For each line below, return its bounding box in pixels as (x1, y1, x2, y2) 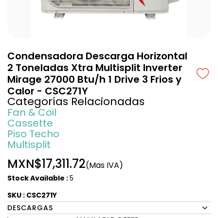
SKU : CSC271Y (7, 190, 57, 200)
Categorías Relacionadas (7, 94, 145, 109)
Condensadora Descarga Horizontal (7, 49, 187, 63)
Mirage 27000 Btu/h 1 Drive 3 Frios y (7, 73, 182, 86)
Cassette (7, 116, 53, 130)
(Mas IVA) (86, 160, 123, 171)
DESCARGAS (7, 203, 53, 213)
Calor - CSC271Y (7, 84, 88, 98)
